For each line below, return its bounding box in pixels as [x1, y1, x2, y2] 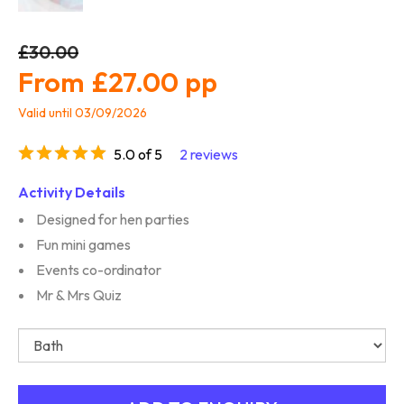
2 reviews [179, 144, 239, 163]
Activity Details [18, 182, 125, 201]
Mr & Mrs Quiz [36, 285, 122, 304]
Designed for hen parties [36, 209, 189, 228]
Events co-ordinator [36, 260, 161, 279]
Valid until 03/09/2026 [18, 105, 147, 122]
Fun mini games [36, 234, 131, 253]
